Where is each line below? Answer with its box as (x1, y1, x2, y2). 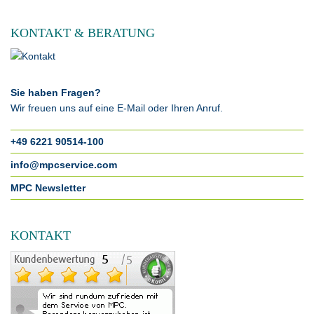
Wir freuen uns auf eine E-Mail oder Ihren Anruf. (11, 102, 223, 114)
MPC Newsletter (11, 182, 86, 193)
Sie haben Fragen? (11, 87, 101, 98)
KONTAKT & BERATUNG (11, 26, 155, 40)
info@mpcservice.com (11, 159, 117, 170)
